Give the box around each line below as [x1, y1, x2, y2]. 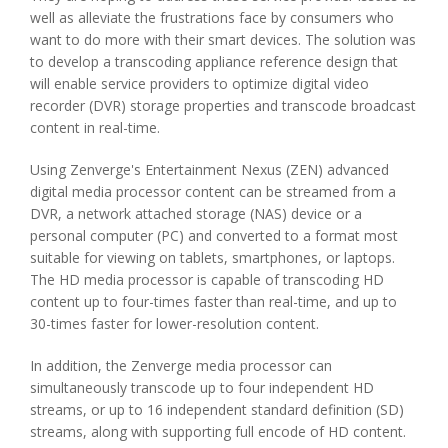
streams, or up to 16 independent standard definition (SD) [30, 400, 404, 419]
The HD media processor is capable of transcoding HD [30, 270, 384, 289]
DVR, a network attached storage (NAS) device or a [30, 204, 362, 223]
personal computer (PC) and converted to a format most [30, 226, 398, 245]
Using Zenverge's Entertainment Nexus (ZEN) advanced [30, 160, 389, 179]
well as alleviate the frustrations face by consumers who [30, 8, 394, 27]
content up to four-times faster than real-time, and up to [30, 292, 397, 311]
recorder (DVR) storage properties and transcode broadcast [30, 96, 416, 115]
